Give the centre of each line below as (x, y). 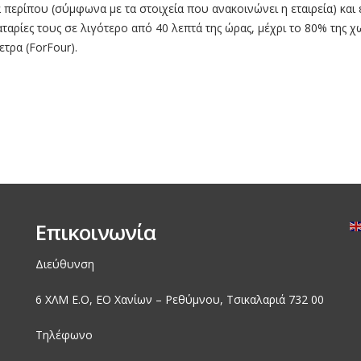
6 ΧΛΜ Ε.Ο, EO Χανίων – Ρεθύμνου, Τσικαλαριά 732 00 (180, 300)
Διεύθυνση (65, 264)
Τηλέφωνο (64, 335)
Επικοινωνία (95, 232)
